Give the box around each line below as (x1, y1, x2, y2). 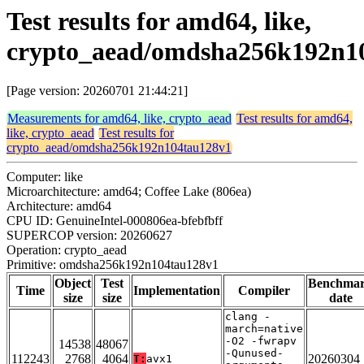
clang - (225, 310, 271, 323)
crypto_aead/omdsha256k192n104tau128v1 (6, 141, 232, 155)
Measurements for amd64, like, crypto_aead (7, 111, 232, 126)
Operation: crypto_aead (6, 243, 127, 258)
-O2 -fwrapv (225, 335, 297, 348)
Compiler (238, 284, 290, 298)
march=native (225, 323, 303, 336)
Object (54, 276, 91, 291)
